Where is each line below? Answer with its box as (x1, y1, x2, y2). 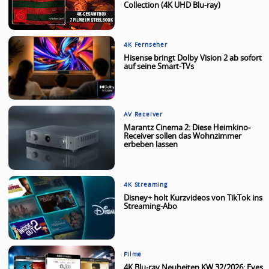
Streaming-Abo (124, 202, 178, 211)
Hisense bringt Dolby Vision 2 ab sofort (124, 54, 262, 62)
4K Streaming (124, 181, 168, 188)
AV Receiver (124, 112, 163, 118)
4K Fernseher (124, 41, 168, 48)
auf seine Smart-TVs (124, 62, 195, 71)
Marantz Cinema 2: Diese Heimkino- (124, 124, 251, 133)
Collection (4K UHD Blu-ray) (124, 1, 221, 10)
